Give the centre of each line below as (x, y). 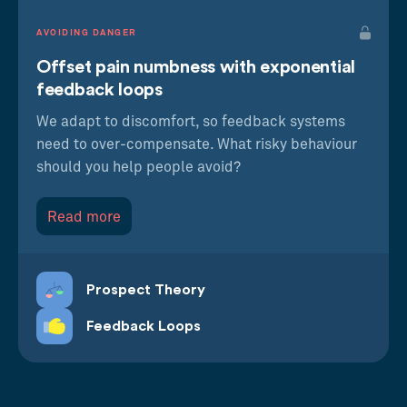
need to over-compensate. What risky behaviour (197, 144)
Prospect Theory (146, 289)
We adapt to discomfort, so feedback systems (191, 121)
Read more (84, 217)
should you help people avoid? (139, 167)
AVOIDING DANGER (87, 32)
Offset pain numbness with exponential (196, 67)
